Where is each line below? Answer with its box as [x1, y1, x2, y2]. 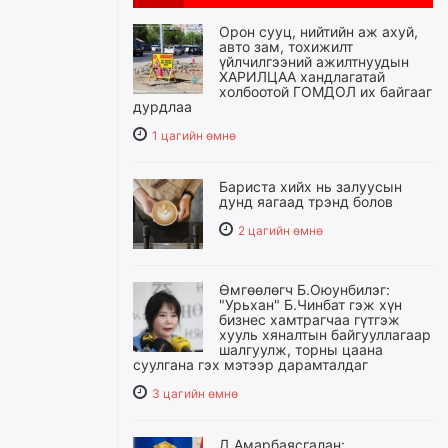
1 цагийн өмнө [152, 128, 236, 143]
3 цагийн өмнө [152, 386, 238, 401]
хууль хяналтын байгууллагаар [219, 326, 431, 343]
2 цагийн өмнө [238, 223, 323, 238]
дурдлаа [133, 98, 192, 115]
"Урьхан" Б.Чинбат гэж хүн [219, 296, 402, 313]
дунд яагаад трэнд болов [219, 193, 393, 210]
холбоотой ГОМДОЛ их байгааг [219, 83, 432, 100]
